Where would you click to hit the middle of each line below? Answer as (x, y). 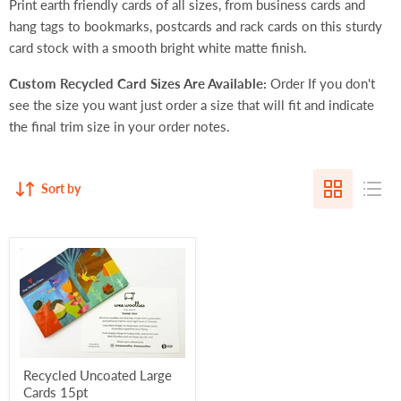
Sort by (61, 188)
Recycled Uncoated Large (98, 375)
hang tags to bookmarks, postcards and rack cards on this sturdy (196, 26)
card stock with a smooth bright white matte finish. (158, 47)
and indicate (339, 105)
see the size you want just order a (108, 105)
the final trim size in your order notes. (119, 126)
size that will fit (256, 105)
